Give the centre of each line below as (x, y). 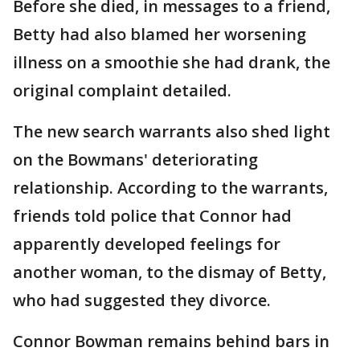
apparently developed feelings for (147, 244)
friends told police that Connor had (152, 216)
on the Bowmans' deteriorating (135, 160)
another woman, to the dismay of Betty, (170, 272)
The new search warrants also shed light (172, 131)
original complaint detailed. (122, 90)
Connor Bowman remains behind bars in (171, 341)
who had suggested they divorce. (142, 300)
